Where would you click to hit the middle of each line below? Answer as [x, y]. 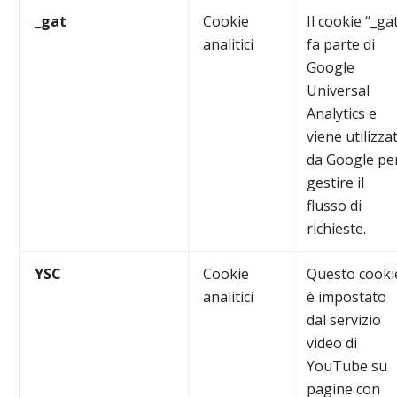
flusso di [335, 206]
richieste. [337, 229]
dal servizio [344, 320]
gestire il [336, 183]
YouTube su [347, 366]
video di [332, 343]
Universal [339, 90]
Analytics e [342, 113]
